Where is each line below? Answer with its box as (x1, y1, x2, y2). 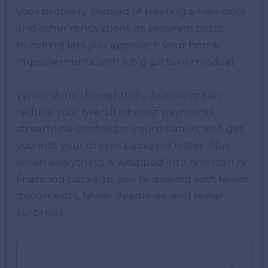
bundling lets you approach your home (16, 39, 221, 51)
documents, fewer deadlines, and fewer (16, 189, 224, 202)
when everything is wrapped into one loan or (16, 156, 248, 168)
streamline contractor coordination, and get (16, 122, 245, 135)
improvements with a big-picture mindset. (16, 56, 237, 68)
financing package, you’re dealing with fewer (16, 172, 249, 185)
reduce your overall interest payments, (16, 105, 218, 118)
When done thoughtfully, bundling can (16, 89, 221, 101)
